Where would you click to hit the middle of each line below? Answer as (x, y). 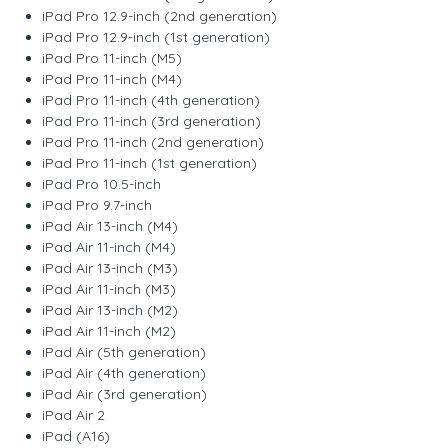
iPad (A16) (76, 435)
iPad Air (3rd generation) (125, 393)
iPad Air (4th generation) (124, 372)
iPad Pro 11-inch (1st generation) (150, 162)
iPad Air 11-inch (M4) (109, 246)
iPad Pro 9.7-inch (97, 204)
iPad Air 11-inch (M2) (109, 330)
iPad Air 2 (74, 414)
